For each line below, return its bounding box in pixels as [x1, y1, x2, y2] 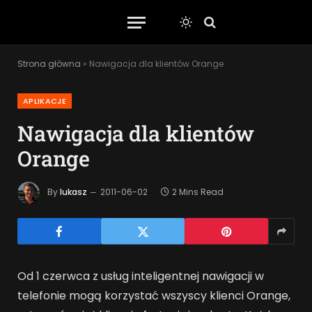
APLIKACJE [23, 95, 66, 107]
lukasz [60, 186, 87, 198]
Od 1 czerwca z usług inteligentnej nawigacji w [17, 268, 264, 284]
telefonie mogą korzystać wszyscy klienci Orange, [17, 288, 290, 304]
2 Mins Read [172, 186, 224, 198]
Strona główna [17, 58, 81, 70]
